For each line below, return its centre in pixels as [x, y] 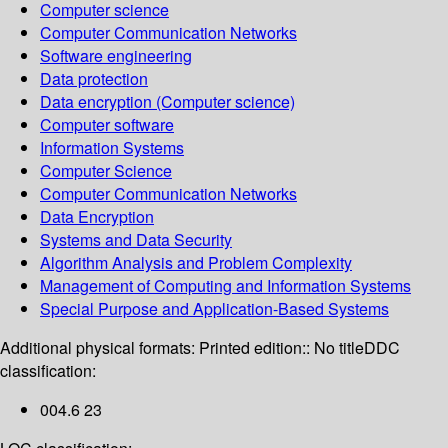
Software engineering [116, 56]
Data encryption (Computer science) [167, 102]
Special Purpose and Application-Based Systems [214, 309]
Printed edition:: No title [281, 348]
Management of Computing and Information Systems [225, 286]
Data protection [94, 79]
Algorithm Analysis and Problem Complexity [196, 263]
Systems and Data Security [136, 240]
